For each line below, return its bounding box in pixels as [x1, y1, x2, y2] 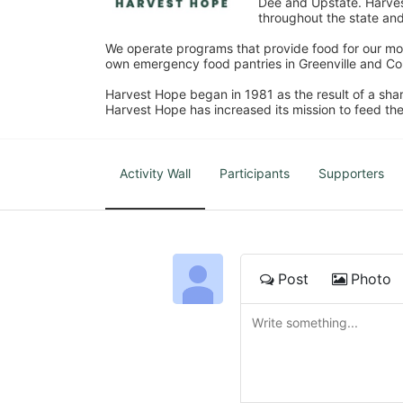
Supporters [318, 165, 384, 181]
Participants [219, 165, 290, 181]
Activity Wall [120, 165, 191, 181]
